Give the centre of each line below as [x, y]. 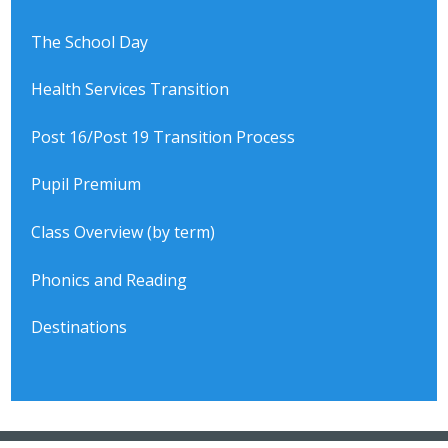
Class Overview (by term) [123, 231]
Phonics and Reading [109, 279]
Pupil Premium [86, 184]
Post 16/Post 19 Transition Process [163, 136]
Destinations [79, 327]
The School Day [90, 41]
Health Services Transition [130, 89]
